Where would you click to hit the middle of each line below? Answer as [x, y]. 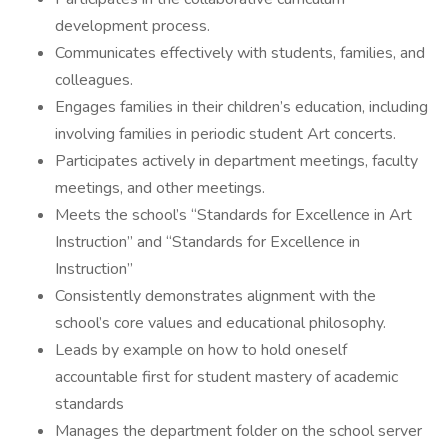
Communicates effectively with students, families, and [240, 53]
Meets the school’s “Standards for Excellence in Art [233, 215]
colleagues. [94, 80]
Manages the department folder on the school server [238, 431]
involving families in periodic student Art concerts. [225, 134]
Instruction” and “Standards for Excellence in [207, 242]
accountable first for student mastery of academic [226, 377]
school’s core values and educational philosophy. [220, 323]
